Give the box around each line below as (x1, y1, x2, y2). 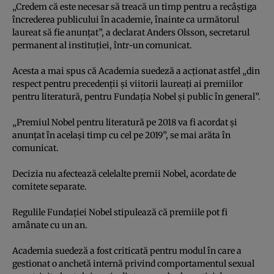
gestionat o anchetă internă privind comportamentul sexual (12, 257, 254, 269)
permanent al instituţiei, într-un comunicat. (12, 39, 192, 51)
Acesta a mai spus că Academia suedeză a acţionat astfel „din (12, 65, 260, 76)
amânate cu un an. (12, 219, 87, 231)
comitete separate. (12, 180, 87, 192)
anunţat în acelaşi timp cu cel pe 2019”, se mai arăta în (12, 129, 231, 141)
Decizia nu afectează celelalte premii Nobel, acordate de (12, 168, 236, 179)
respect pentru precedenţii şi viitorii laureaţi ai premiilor (12, 78, 243, 89)
